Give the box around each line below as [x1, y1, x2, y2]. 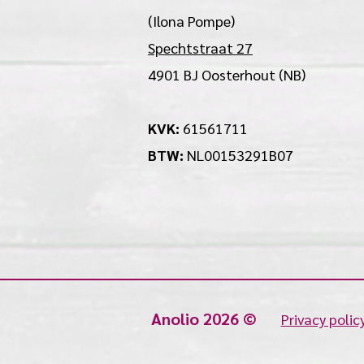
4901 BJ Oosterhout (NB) [148, 65, 305, 84]
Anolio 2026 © [150, 308, 281, 329]
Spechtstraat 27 [148, 38, 253, 57]
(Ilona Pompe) [148, 11, 235, 30]
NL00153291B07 [187, 145, 293, 164]
